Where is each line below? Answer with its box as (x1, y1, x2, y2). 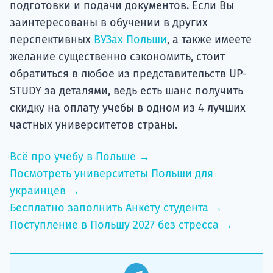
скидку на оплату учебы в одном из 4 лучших (10, 101, 246, 115)
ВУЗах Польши (94, 33, 167, 47)
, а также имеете (167, 33, 252, 47)
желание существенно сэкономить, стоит (10, 50, 225, 64)
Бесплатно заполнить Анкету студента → (10, 201, 222, 215)
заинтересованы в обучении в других (10, 16, 208, 30)
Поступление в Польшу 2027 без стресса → (10, 218, 233, 232)
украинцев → (10, 184, 80, 198)
